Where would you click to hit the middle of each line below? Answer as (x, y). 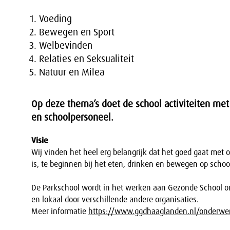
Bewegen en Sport (77, 32)
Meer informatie (60, 211)
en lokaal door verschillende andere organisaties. (116, 199)
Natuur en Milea (72, 72)
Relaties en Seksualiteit (88, 59)
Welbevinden (66, 45)
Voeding (55, 18)
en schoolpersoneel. (72, 117)
